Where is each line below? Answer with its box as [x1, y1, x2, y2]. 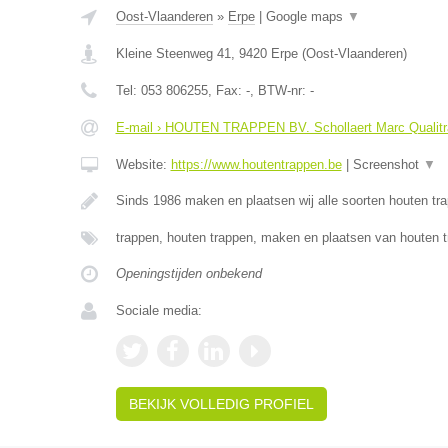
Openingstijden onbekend [115, 266, 262, 281]
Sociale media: [115, 303, 202, 318]
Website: [115, 157, 171, 172]
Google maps [265, 9, 347, 24]
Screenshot [352, 157, 423, 172]
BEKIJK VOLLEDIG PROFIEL [128, 396, 314, 412]
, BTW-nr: [249, 83, 310, 98]
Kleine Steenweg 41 [115, 46, 231, 61]
